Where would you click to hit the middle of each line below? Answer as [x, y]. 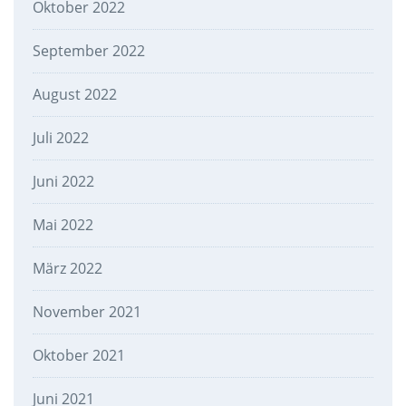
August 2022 [74, 95]
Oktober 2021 [78, 356]
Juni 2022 [63, 182]
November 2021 [87, 312]
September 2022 [88, 51]
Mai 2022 [63, 225]
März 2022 [67, 269]
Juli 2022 [60, 138]
